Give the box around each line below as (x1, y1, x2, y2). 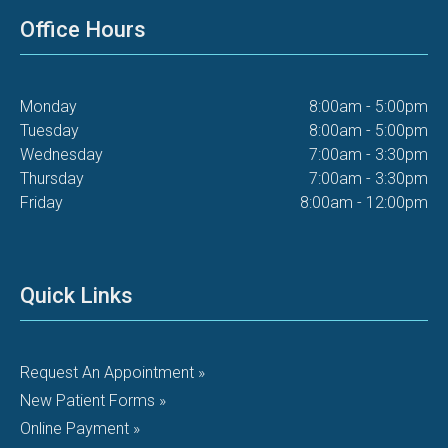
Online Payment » (20, 419, 140, 438)
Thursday (20, 169, 84, 188)
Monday (20, 97, 77, 116)
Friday (20, 193, 63, 212)
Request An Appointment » (20, 363, 205, 382)
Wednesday (20, 145, 103, 164)
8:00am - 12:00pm (300, 193, 428, 212)
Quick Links (20, 283, 133, 308)
